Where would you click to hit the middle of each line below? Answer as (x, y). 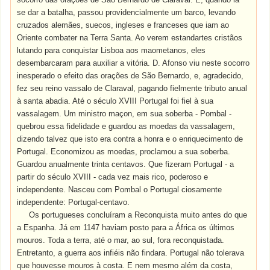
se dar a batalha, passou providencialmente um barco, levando (127, 12)
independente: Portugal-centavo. (74, 202)
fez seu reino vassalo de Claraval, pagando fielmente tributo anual (132, 88)
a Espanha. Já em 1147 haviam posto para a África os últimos (126, 228)
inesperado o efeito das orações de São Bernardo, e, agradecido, (130, 76)
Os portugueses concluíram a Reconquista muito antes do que (138, 215)
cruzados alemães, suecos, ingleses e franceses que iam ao (123, 25)
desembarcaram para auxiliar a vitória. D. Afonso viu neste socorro (133, 63)
